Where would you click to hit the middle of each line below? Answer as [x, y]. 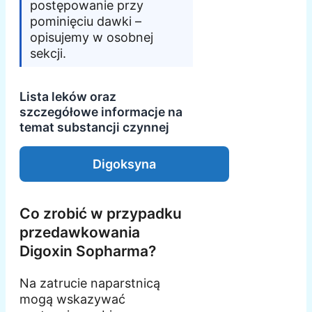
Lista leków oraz [68, 97]
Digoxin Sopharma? [88, 251]
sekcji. [48, 54]
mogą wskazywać [72, 299]
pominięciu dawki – [86, 22]
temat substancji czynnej [94, 127]
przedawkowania [80, 233]
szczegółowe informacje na [101, 112]
